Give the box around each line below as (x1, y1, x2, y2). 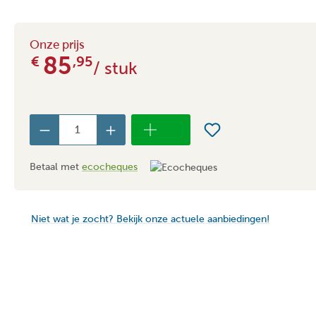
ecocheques (82, 161, 138, 172)
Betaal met (30, 161, 82, 172)
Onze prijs (30, 37, 85, 51)
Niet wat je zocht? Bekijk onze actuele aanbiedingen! (31, 213, 269, 224)
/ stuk (89, 59, 138, 78)
